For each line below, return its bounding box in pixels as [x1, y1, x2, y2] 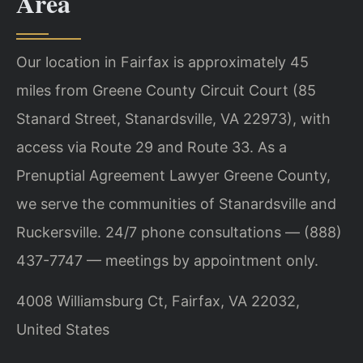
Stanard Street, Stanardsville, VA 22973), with [16, 110, 331, 128]
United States [16, 320, 109, 338]
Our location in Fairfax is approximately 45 [16, 53, 309, 71]
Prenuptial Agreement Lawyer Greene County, [16, 167, 331, 185]
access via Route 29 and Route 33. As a [16, 139, 287, 156]
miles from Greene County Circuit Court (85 [16, 82, 316, 100]
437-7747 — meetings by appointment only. [16, 252, 318, 270]
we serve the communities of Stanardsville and [16, 195, 336, 213]
